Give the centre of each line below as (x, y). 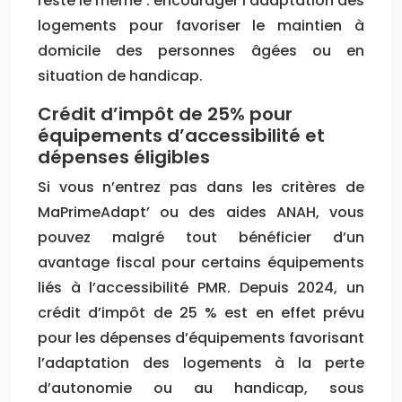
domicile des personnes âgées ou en (201, 50)
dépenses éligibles (124, 157)
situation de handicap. (120, 75)
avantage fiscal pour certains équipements (201, 262)
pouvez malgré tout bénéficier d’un (201, 237)
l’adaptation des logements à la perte (201, 363)
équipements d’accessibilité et (181, 135)
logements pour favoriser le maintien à (201, 25)
